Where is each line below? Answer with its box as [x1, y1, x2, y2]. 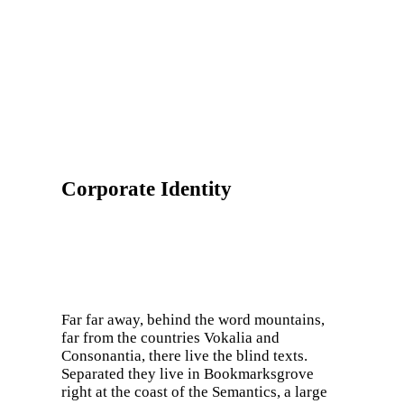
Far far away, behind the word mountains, [61, 311, 325, 329]
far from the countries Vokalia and [61, 329, 280, 347]
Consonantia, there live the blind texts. [61, 347, 308, 365]
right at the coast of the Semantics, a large [61, 383, 327, 401]
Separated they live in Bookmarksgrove [61, 365, 314, 383]
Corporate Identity [61, 177, 232, 200]
